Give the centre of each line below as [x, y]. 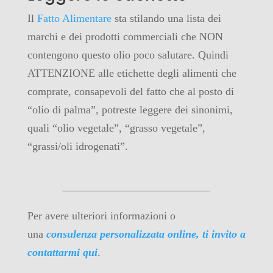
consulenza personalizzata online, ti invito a [146, 234]
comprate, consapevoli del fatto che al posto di [130, 91]
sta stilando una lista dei [166, 18]
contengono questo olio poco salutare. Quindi [128, 55]
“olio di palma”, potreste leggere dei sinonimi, [130, 109]
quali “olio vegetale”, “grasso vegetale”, [116, 128]
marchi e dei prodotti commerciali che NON [125, 36]
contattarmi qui [62, 252]
